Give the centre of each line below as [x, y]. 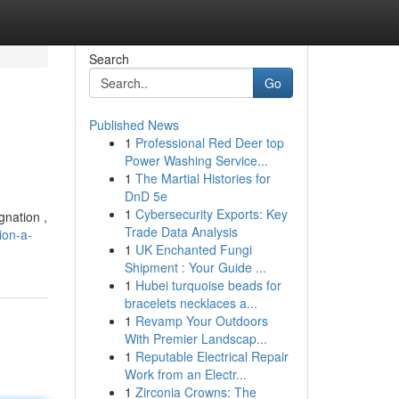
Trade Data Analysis [181, 232]
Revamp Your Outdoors [201, 321]
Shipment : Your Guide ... [195, 267]
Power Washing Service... [196, 160]
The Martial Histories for [203, 178]
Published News [134, 125]
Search [109, 59]
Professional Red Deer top [209, 142]
